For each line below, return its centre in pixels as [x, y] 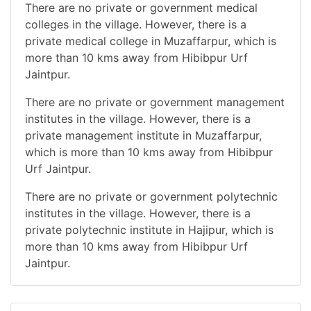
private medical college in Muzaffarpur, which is [151, 41]
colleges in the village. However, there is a [136, 24]
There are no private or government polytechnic [151, 196]
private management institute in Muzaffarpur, [143, 135]
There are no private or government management [155, 102]
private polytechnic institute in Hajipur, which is [149, 229]
